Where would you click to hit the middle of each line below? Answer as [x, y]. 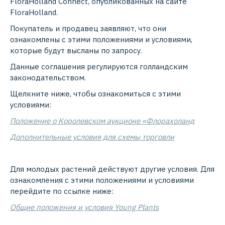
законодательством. [48, 78]
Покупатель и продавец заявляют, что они [88, 29]
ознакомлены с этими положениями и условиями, [101, 40]
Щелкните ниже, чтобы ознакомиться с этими [95, 94]
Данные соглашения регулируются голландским [99, 67]
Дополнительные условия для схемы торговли [92, 137]
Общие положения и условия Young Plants [84, 207]
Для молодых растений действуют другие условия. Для [112, 169]
